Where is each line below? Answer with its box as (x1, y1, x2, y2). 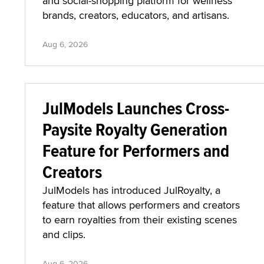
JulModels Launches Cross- (42, 95, 229, 121)
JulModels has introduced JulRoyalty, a (42, 183, 220, 197)
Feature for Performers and (42, 138, 229, 163)
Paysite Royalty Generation (42, 117, 227, 142)
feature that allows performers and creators (42, 197, 240, 212)
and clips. (42, 227, 85, 242)
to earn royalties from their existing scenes (42, 212, 237, 227)
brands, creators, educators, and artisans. (42, 8, 229, 22)
